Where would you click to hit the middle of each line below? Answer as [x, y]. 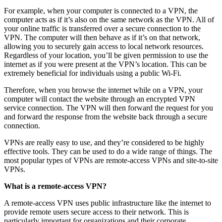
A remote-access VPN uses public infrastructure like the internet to [108, 203]
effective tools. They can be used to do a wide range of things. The [108, 151]
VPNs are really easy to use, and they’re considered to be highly [104, 142]
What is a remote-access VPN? [55, 186]
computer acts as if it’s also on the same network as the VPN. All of [109, 19]
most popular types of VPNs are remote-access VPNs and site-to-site [111, 160]
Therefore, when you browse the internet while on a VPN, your [103, 90]
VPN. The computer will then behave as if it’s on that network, [102, 37]
